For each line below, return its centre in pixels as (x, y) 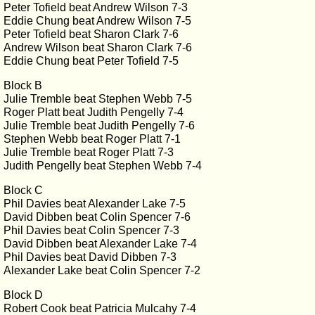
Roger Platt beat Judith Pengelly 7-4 (94, 112)
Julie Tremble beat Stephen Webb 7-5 (98, 99)
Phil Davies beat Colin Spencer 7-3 (91, 230)
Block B (23, 85)
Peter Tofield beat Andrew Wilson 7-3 (96, 7)
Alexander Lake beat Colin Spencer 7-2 (102, 270)
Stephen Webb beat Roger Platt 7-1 (92, 139)
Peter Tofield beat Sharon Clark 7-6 (91, 34)
